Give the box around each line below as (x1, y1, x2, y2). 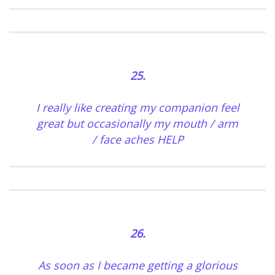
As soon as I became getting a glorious (37, 258, 238, 273)
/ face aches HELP (91, 132, 184, 147)
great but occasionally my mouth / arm (37, 116, 238, 131)
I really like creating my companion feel (36, 100, 239, 115)
